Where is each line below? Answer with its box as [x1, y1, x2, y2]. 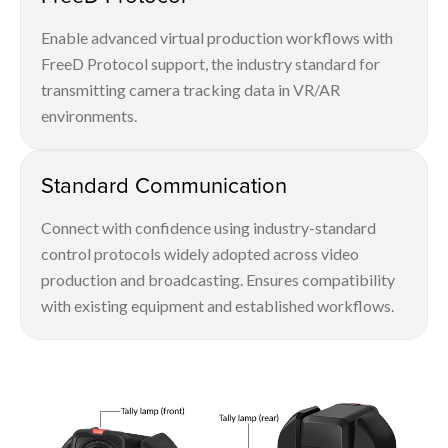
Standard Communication [41, 168, 287, 200]
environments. [41, 105, 137, 125]
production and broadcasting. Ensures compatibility [41, 269, 395, 289]
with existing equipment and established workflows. [41, 295, 394, 315]
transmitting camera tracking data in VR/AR [41, 79, 340, 99]
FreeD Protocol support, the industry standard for [41, 53, 380, 73]
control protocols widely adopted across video [41, 243, 359, 263]
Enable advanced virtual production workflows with [41, 27, 393, 47]
